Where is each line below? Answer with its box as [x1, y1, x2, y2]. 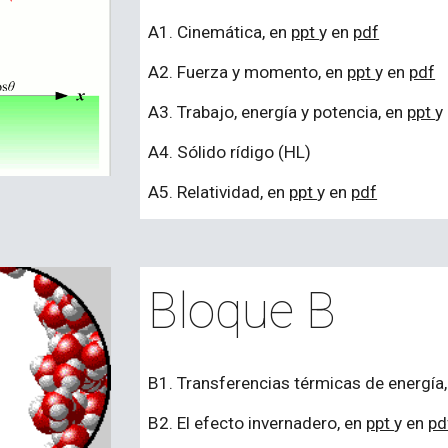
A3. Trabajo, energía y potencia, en [148, 102, 408, 122]
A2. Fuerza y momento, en [148, 62, 348, 82]
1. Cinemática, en [159, 22, 292, 42]
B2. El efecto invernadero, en [148, 413, 367, 433]
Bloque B [148, 282, 337, 340]
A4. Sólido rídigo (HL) [148, 142, 312, 162]
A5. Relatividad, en [148, 182, 290, 202]
